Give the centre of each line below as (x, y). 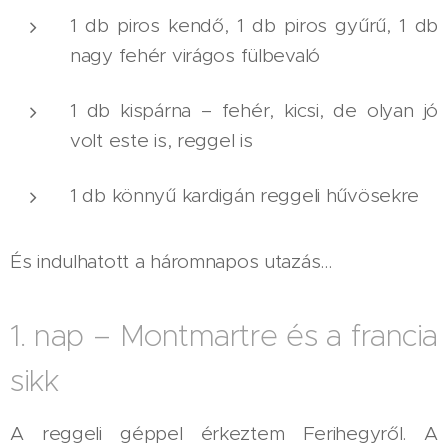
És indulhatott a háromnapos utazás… (171, 261)
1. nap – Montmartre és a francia (224, 335)
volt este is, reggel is (161, 140)
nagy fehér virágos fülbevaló (195, 55)
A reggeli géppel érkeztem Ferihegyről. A (224, 433)
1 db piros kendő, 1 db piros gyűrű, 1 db (254, 25)
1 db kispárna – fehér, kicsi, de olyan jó (254, 110)
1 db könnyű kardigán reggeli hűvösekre (245, 195)
